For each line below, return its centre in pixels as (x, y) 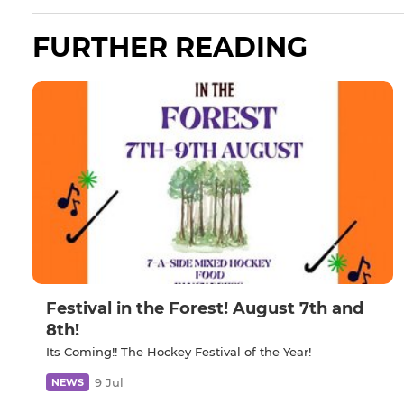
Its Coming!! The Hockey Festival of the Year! (179, 352)
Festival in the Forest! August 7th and (205, 309)
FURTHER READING (170, 48)
